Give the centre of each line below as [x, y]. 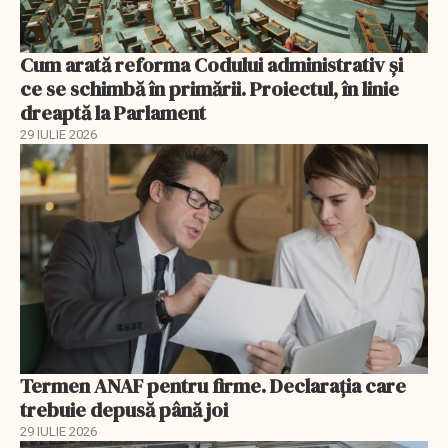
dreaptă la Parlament [113, 113]
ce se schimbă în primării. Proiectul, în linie [209, 89]
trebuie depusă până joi [124, 409]
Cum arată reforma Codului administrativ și [211, 65]
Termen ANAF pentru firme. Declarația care [213, 385]
